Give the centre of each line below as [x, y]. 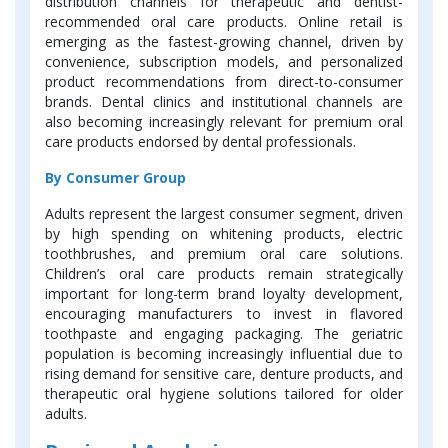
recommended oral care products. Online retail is [224, 22]
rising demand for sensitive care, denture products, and [224, 374]
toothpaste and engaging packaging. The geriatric [224, 334]
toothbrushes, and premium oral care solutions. [224, 254]
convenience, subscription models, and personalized [224, 62]
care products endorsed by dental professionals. [200, 142]
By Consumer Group [115, 178]
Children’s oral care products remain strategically [224, 274]
